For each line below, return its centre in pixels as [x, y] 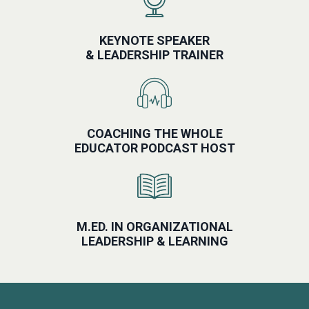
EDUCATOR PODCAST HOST [154, 148]
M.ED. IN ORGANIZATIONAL [154, 226]
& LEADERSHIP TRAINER [154, 54]
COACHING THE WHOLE [154, 133]
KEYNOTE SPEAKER [154, 40]
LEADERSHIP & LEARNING [154, 241]
